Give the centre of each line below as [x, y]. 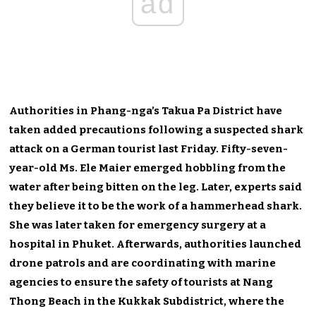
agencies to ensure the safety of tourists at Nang [141, 282]
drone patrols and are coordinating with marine [143, 263]
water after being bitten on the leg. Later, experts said [156, 187]
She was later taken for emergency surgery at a [138, 225]
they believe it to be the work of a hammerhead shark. [156, 206]
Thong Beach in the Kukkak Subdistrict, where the [147, 301]
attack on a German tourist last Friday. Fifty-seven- [149, 148]
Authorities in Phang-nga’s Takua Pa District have [146, 110]
